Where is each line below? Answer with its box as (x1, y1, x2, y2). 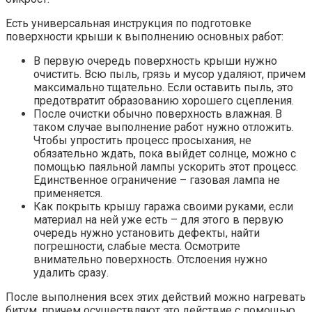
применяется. (33, 186, 102, 200)
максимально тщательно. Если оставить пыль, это (33, 80, 293, 94)
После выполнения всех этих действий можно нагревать (6, 290, 306, 304)
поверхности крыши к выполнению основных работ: (6, 29, 283, 43)
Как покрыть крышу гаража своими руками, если (33, 199, 293, 213)
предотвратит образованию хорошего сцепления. (33, 93, 294, 107)
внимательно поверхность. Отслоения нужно (33, 252, 267, 266)
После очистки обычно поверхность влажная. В (33, 107, 282, 120)
